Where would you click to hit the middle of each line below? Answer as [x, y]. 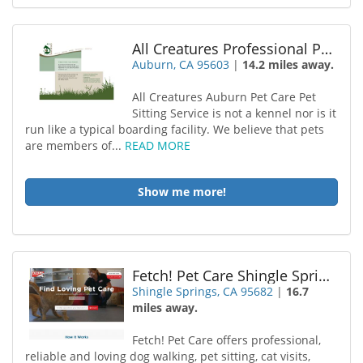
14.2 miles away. [288, 64]
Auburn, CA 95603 [181, 64]
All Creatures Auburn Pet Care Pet [224, 97]
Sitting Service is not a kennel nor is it [235, 113]
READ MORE [158, 145]
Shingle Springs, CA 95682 [203, 291]
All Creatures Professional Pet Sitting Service [327, 49]
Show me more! [181, 192]
